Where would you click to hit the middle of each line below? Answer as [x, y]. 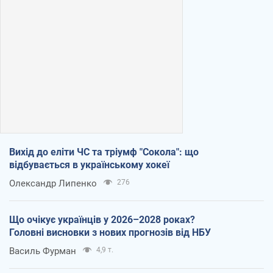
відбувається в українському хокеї [89, 165]
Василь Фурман [43, 251]
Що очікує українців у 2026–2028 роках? [102, 219]
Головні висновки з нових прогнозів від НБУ [110, 232]
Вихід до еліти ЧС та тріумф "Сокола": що [104, 152]
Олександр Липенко [53, 183]
